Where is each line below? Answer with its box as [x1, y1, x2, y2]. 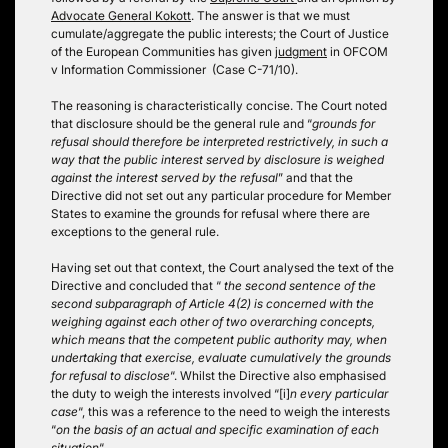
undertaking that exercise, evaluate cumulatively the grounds [51, 349, 391, 365]
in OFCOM [327, 43, 388, 59]
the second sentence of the [221, 277, 376, 293]
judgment [275, 43, 327, 59]
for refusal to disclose [51, 367, 170, 383]
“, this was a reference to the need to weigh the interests [78, 403, 390, 419]
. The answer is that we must [191, 7, 350, 23]
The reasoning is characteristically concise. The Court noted [51, 97, 387, 113]
